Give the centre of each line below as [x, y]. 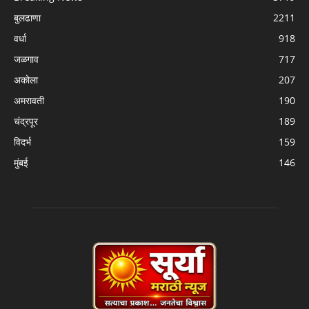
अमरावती [29, 100]
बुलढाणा [27, 17]
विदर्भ [22, 141]
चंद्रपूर [26, 121]
